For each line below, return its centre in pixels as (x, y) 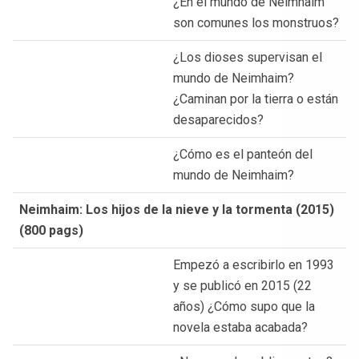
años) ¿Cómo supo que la (244, 306)
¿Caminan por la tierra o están (256, 99)
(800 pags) (51, 230)
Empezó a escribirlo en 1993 (254, 264)
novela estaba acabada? (240, 327)
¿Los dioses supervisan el (248, 57)
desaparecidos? (218, 119)
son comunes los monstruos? (256, 22)
